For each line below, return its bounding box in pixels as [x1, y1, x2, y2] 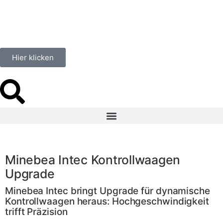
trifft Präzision [5, 206, 68, 218]
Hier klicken [12, 53, 54, 62]
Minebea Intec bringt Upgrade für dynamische [5, 185, 210, 197]
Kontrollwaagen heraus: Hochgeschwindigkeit [5, 196, 210, 207]
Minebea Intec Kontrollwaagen [5, 152, 181, 167]
